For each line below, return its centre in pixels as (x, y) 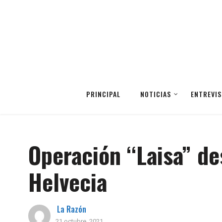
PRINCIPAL (103, 94)
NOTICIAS (156, 94)
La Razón (72, 209)
